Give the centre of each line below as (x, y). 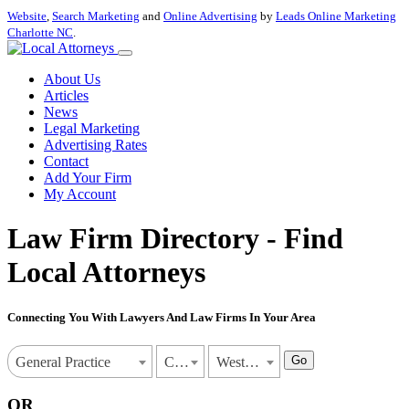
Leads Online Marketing (336, 16)
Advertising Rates (95, 145)
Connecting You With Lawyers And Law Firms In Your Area (162, 317)
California (182, 362)
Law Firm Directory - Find (175, 239)
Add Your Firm (88, 178)
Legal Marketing (92, 128)
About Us (72, 79)
